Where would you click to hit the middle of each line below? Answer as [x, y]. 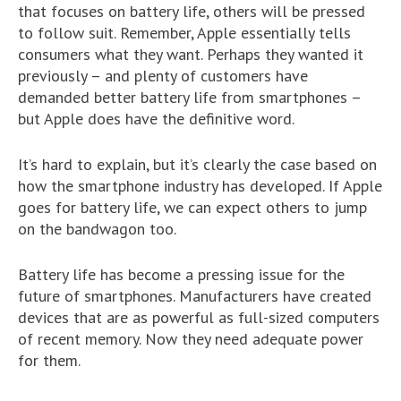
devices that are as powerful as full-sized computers [199, 318]
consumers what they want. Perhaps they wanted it [191, 55]
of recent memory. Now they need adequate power [191, 339]
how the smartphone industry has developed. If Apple [200, 186]
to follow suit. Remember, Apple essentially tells [184, 33]
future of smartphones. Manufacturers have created [195, 296]
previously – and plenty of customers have [163, 76]
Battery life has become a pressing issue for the [181, 275]
